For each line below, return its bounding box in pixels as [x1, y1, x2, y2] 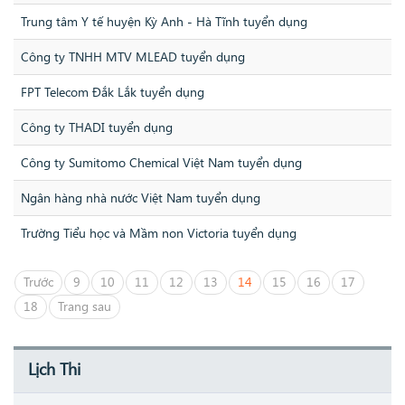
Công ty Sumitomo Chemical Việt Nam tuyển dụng [21, 154, 302, 172]
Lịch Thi [28, 358, 80, 381]
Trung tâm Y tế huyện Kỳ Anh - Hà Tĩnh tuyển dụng [21, 13, 307, 31]
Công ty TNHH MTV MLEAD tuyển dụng [21, 48, 245, 66]
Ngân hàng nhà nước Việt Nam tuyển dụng [21, 189, 260, 207]
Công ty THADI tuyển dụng [21, 118, 173, 137]
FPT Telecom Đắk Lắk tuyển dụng [21, 83, 204, 101]
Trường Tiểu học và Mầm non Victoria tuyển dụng [21, 224, 297, 242]
